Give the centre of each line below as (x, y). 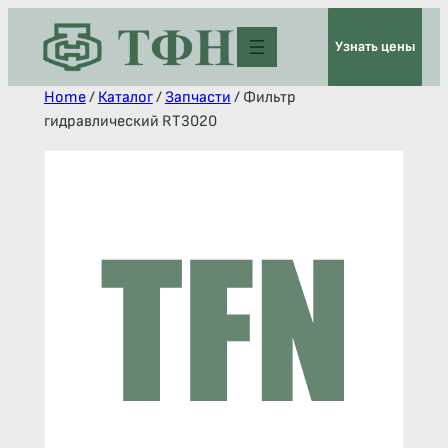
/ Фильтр (263, 97)
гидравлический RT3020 (130, 121)
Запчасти (197, 97)
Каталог (125, 97)
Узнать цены (375, 46)
